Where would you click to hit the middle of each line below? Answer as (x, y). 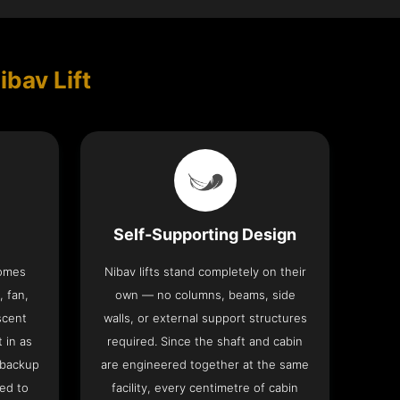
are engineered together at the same (205, 365)
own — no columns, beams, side (205, 295)
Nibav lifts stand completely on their (205, 272)
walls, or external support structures (205, 318)
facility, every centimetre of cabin (205, 388)
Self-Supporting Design (205, 235)
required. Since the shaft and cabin (205, 342)
